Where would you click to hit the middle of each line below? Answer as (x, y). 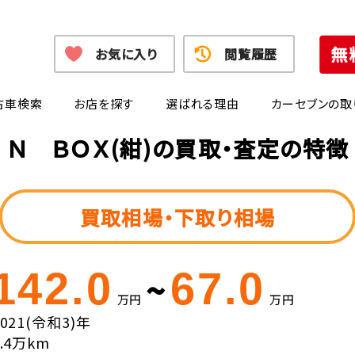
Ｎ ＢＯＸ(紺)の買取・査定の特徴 (177, 148)
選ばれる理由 (202, 103)
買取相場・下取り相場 (177, 217)
